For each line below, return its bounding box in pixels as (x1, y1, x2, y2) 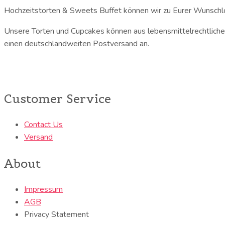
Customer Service (4, 91, 111, 106)
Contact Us (24, 119, 63, 130)
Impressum (24, 184, 63, 195)
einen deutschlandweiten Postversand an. (4, 38, 151, 49)
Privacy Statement (24, 209, 89, 220)
